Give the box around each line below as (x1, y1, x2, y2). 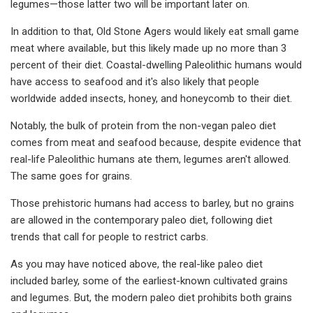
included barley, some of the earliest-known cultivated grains (10, 274, 288, 287)
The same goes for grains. (10, 169, 132, 182)
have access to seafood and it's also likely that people (10, 75, 259, 88)
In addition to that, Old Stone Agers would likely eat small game (10, 24, 299, 38)
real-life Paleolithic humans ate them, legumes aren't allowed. (10, 152, 291, 166)
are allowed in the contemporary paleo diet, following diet (10, 213, 272, 226)
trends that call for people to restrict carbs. (10, 230, 208, 243)
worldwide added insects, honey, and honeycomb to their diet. (10, 92, 292, 105)
